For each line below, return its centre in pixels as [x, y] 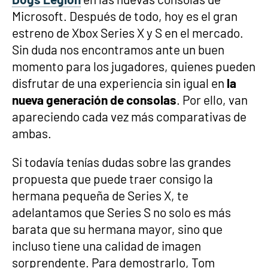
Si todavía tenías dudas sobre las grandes [121, 162]
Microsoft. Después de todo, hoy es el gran [125, 16]
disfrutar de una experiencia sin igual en [118, 83]
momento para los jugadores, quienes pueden [134, 66]
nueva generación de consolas [94, 100]
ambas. [32, 133]
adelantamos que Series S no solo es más [121, 212]
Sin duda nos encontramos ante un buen [118, 49]
